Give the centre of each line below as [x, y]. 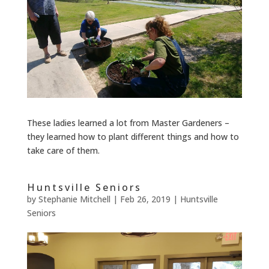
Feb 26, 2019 [145, 199]
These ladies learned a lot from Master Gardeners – [128, 123]
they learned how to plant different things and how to [133, 137]
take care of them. [63, 151]
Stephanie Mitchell [74, 199]
